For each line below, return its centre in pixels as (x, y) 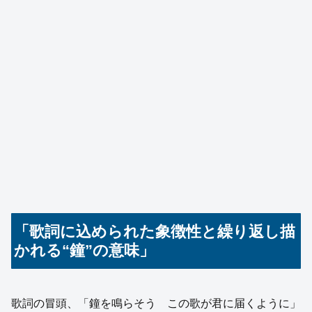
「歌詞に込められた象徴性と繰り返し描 (155, 232)
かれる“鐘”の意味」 (85, 251)
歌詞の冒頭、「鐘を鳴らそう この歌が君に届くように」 (156, 304)
